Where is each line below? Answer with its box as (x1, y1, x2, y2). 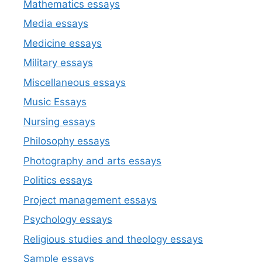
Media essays (23, 18, 88, 30)
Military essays (23, 57, 93, 69)
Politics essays (23, 174, 92, 187)
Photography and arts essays (23, 154, 161, 167)
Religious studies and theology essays (23, 233, 203, 245)
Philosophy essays (23, 135, 110, 147)
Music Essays (23, 96, 87, 108)
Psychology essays (23, 213, 112, 226)
